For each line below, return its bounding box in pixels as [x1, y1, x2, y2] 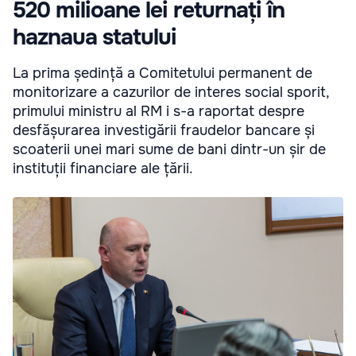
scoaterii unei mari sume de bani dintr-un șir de [13, 141, 326, 159]
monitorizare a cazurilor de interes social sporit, [13, 83, 329, 102]
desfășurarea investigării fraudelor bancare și [13, 122, 315, 140]
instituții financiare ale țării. [13, 160, 193, 178]
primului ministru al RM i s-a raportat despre [13, 103, 304, 121]
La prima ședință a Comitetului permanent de [13, 64, 312, 83]
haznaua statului [13, 23, 176, 52]
